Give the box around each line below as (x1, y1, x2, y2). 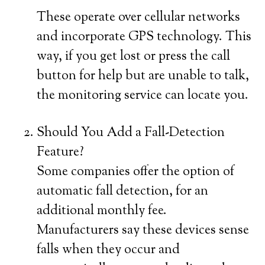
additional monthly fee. (37, 202, 167, 221)
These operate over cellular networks (37, 8, 241, 28)
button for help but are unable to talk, (37, 67, 250, 86)
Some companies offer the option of (37, 163, 235, 182)
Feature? (37, 143, 85, 163)
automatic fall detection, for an (37, 182, 209, 202)
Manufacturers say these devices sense (37, 221, 250, 241)
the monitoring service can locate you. (37, 86, 249, 106)
